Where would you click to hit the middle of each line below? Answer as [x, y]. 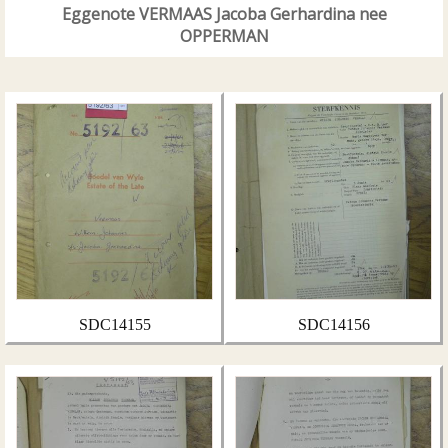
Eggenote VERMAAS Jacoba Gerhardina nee [224, 14]
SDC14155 [114, 324]
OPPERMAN [224, 36]
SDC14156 [333, 324]
